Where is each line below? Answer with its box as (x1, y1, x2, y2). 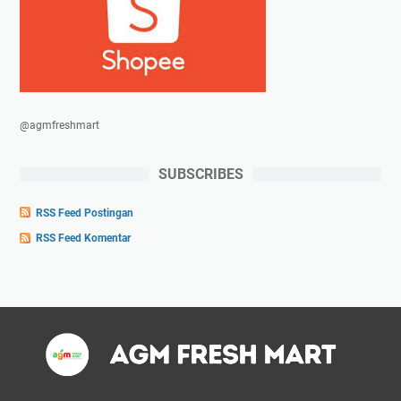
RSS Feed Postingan (36, 206, 133, 219)
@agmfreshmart (20, 118, 99, 132)
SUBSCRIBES (158, 165, 243, 183)
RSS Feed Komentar (36, 232, 131, 245)
